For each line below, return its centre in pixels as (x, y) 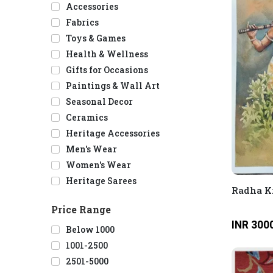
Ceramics (87, 118)
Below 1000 (90, 230)
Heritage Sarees (101, 181)
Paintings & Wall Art (113, 86)
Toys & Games (96, 38)
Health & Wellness (107, 54)
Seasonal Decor (99, 102)
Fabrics (82, 23)
